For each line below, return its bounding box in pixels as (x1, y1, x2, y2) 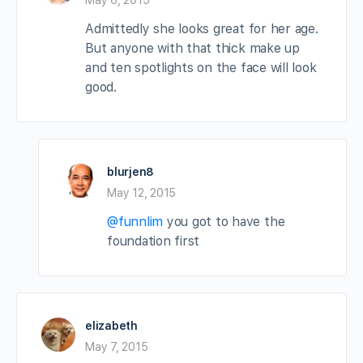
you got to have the (163, 213, 285, 229)
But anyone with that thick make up (85, 40, 300, 56)
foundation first (107, 233, 200, 249)
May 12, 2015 (107, 186, 177, 199)
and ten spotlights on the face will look (85, 59, 317, 75)
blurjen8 (107, 164, 155, 178)
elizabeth (85, 318, 138, 332)
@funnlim (107, 213, 164, 229)
